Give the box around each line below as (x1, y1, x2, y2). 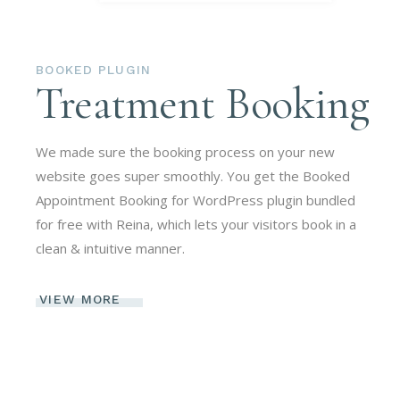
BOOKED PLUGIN (36, 62, 151, 77)
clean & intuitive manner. (36, 238, 186, 257)
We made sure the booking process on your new (36, 142, 336, 161)
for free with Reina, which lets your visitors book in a (36, 214, 357, 233)
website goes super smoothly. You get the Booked (36, 166, 351, 185)
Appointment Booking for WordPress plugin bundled (36, 190, 356, 209)
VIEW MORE (39, 292, 121, 307)
